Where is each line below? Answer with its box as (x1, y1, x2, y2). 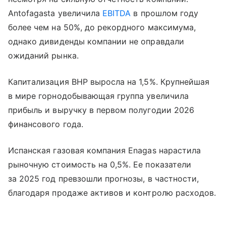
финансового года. (8, 119, 83, 130)
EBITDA (102, 8, 131, 19)
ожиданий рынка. (8, 50, 79, 61)
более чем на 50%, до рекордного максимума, (8, 22, 196, 33)
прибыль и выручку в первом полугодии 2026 (8, 105, 194, 116)
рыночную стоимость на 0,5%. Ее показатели (8, 159, 191, 170)
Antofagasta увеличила (8, 8, 103, 19)
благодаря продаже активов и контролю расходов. (8, 188, 216, 198)
